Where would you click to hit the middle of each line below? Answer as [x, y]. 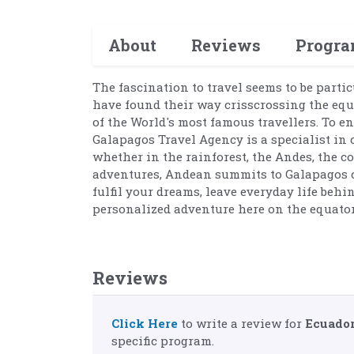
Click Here [145, 323]
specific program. [163, 341]
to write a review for [241, 323]
